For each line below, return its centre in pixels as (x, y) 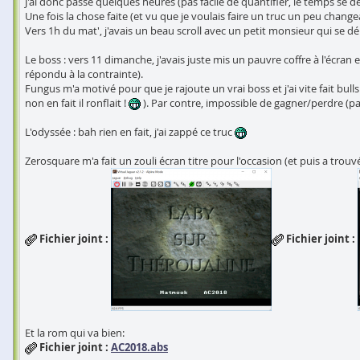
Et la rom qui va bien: (75, 333)
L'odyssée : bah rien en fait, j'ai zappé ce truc (130, 132)
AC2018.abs (139, 347)
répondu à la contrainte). (84, 74)
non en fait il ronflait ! (77, 103)
